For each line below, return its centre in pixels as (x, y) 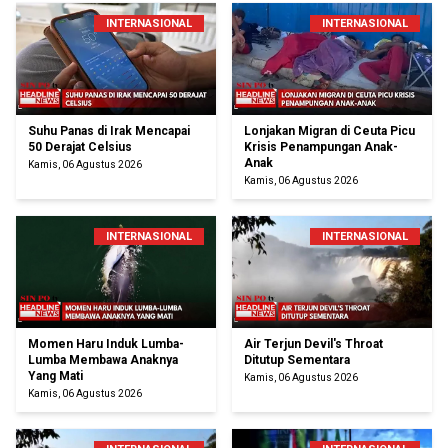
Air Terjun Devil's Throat (313, 344)
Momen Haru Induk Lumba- (106, 344)
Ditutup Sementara (297, 360)
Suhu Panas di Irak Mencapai (109, 131)
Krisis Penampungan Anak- (321, 147)
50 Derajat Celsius (80, 147)
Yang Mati (55, 376)
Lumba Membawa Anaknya (103, 360)
